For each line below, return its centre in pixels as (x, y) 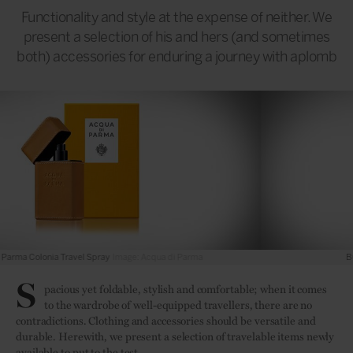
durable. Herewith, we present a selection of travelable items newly (175, 336)
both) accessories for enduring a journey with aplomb (176, 57)
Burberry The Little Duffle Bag (156, 257)
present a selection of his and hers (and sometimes (176, 37)
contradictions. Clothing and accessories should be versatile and (166, 320)
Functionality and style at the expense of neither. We (176, 17)
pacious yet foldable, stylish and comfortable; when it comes (186, 288)
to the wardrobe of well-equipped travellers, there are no (178, 304)
